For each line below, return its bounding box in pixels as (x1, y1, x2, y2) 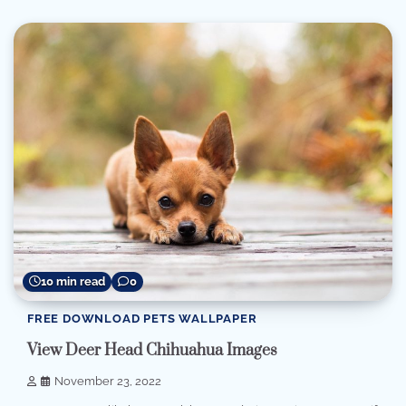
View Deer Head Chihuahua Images (27, 340, 277, 361)
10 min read (41, 275, 105, 289)
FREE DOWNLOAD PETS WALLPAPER (27, 312, 257, 326)
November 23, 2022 (54, 373, 161, 388)
